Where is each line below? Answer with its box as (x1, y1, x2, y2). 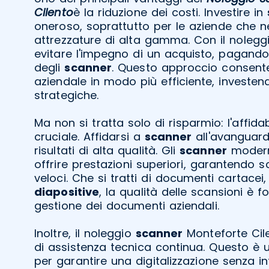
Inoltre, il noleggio (34, 225, 136, 241)
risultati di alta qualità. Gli (34, 142, 180, 158)
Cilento (34, 4, 73, 20)
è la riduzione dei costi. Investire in (73, 4, 268, 20)
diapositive (34, 184, 100, 199)
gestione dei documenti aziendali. (34, 198, 219, 213)
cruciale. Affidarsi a (34, 128, 145, 144)
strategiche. (34, 87, 99, 103)
